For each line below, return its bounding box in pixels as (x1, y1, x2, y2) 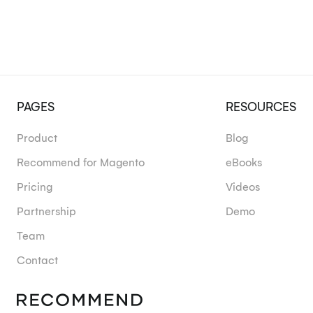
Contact (16, 253, 58, 268)
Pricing (16, 179, 52, 194)
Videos (226, 179, 261, 194)
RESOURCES (226, 97, 297, 114)
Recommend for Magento (16, 154, 145, 169)
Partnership (16, 204, 76, 219)
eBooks (226, 154, 263, 169)
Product (16, 130, 57, 145)
